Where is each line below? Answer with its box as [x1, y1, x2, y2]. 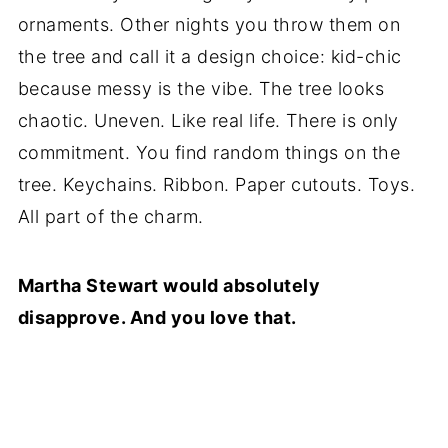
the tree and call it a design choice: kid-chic [17, 45, 402, 67]
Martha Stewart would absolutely [17, 274, 321, 296]
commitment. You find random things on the [17, 141, 401, 163]
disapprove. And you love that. [17, 306, 297, 328]
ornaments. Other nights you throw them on [17, 13, 401, 35]
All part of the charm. [17, 205, 204, 227]
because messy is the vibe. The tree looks [17, 77, 385, 99]
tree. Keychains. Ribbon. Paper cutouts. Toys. [17, 173, 416, 195]
